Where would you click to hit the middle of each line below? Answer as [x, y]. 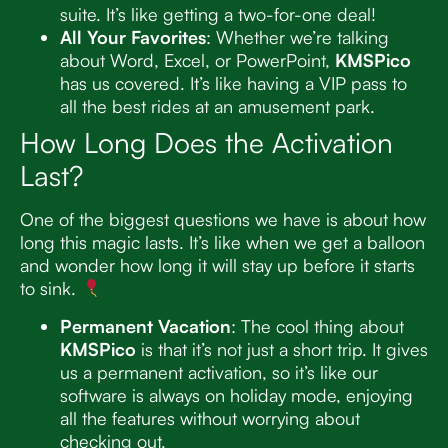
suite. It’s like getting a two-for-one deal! [218, 14]
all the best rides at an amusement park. [217, 106]
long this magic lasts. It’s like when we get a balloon [222, 242]
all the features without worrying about [210, 417]
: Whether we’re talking [297, 37]
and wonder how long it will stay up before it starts [217, 265]
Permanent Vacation [145, 325]
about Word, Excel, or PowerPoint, [197, 60]
